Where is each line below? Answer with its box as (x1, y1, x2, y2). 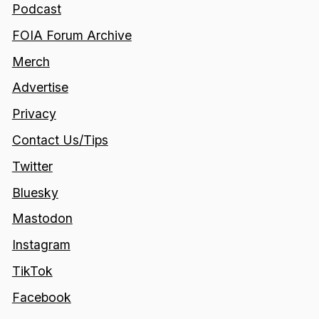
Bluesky (11, 184, 58, 200)
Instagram (11, 237, 70, 253)
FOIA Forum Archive (11, 27, 132, 43)
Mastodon (11, 211, 73, 226)
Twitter (11, 158, 53, 174)
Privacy (11, 106, 56, 122)
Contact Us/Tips (11, 132, 108, 147)
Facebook (11, 289, 71, 305)
